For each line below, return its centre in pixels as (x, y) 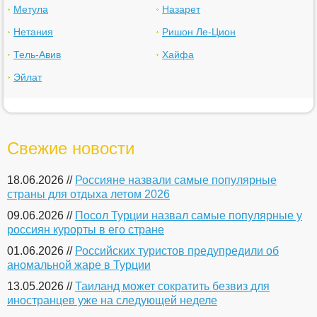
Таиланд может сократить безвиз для (172, 286)
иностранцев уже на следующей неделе (112, 300)
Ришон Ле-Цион (199, 32)
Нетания (33, 32)
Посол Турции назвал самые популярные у (189, 215)
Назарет (181, 9)
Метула (31, 9)
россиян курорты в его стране (86, 230)
